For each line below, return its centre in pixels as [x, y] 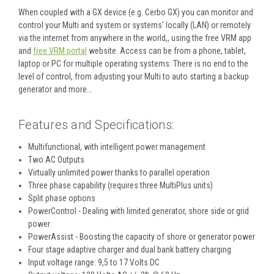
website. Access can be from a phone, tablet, [167, 51]
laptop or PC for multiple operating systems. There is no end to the [133, 64]
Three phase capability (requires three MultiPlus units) [121, 186]
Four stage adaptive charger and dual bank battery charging [130, 250]
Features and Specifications [95, 125]
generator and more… [55, 90]
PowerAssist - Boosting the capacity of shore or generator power [142, 237]
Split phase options [62, 198]
